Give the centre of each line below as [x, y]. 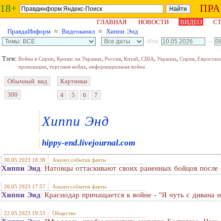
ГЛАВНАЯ [112, 22]
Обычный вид [27, 81]
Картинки [74, 81]
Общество [64, 213]
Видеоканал [78, 31]
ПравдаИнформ [29, 31]
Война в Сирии [36, 59]
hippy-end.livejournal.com [89, 143]
